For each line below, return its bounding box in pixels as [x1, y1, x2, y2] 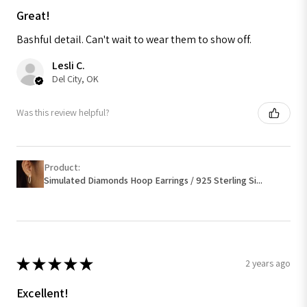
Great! [16, 7, 50, 23]
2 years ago [245, 257, 291, 270]
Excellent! [16, 284, 69, 301]
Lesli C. [52, 58, 85, 73]
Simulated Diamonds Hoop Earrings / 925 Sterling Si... [44, 173, 262, 186]
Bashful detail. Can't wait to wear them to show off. [16, 32, 251, 47]
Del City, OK [52, 72, 99, 85]
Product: [44, 160, 82, 173]
